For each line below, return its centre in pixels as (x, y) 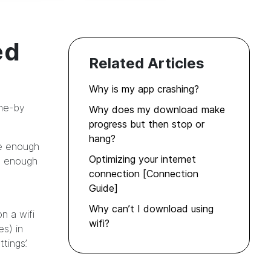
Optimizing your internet (142, 159)
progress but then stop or (147, 124)
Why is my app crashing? (144, 89)
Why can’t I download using (151, 209)
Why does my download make (157, 110)
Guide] (103, 188)
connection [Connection (144, 174)
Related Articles (147, 64)
